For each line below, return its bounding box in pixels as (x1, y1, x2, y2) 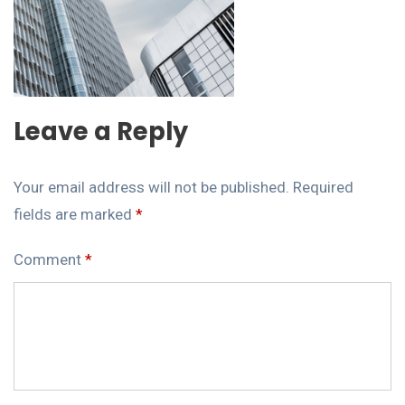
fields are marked (14, 204, 136, 223)
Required (293, 177, 353, 196)
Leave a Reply (14, 113, 188, 149)
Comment (14, 250, 85, 268)
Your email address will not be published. (14, 177, 289, 196)
